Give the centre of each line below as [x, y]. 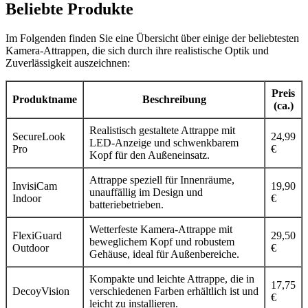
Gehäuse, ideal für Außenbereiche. [164, 254]
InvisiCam [35, 186]
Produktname [45, 99]
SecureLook [39, 136]
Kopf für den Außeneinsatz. [150, 155]
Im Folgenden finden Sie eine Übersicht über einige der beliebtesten [152, 38]
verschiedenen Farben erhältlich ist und [174, 291]
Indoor [27, 198]
